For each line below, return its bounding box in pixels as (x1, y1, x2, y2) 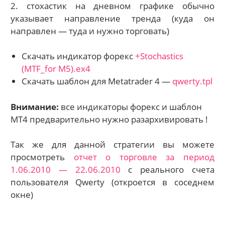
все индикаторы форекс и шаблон (59, 100, 202, 113)
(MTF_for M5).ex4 (21, 63, 90, 75)
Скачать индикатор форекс (21, 50, 135, 62)
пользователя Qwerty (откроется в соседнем (11, 176, 214, 188)
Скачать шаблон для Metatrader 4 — (21, 75, 172, 87)
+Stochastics (135, 50, 183, 62)
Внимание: (11, 100, 59, 113)
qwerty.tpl (172, 75, 212, 87)
